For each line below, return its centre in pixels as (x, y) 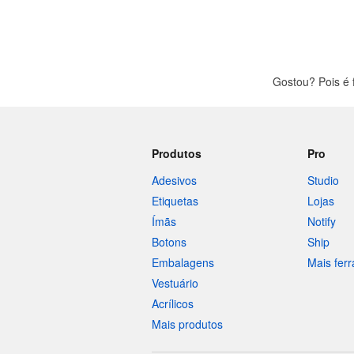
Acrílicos (173, 303)
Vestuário (175, 283)
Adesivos (174, 180)
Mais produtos (187, 324)
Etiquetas (175, 201)
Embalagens (183, 262)
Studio (323, 180)
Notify (321, 221)
